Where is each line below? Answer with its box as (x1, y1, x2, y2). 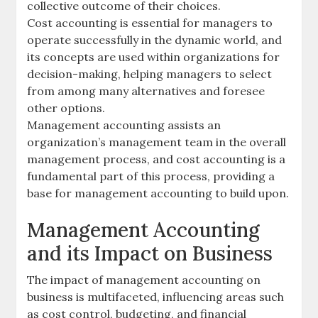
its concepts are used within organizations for (27, 50, 280, 65)
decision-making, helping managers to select (27, 67, 273, 82)
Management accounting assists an (27, 118, 221, 133)
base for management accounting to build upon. (27, 186, 290, 201)
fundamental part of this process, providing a (27, 169, 275, 184)
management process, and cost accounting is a (27, 152, 286, 167)
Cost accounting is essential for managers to (27, 16, 273, 31)
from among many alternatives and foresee (27, 84, 265, 99)
